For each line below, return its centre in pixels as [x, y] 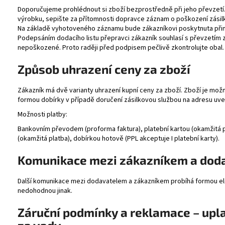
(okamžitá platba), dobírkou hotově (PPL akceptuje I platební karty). [119, 138]
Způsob [38, 69]
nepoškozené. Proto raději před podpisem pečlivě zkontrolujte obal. [121, 48]
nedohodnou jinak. [45, 191]
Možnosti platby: [42, 114]
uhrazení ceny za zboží [126, 69]
